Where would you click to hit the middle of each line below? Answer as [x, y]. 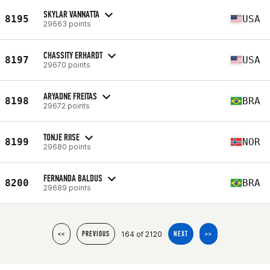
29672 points [67, 105]
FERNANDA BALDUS [73, 178]
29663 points [67, 24]
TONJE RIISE [61, 137]
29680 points [67, 146]
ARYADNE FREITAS [70, 96]
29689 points [67, 187]
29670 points [67, 64]
